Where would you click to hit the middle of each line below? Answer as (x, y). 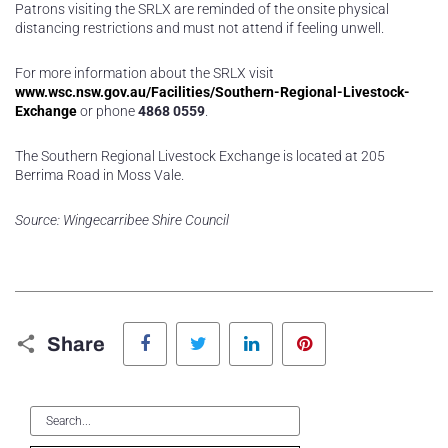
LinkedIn (298, 327)
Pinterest (352, 327)
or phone (107, 111)
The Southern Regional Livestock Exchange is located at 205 (200, 156)
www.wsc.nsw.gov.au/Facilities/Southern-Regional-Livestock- (212, 92)
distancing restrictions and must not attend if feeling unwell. (199, 28)
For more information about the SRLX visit (144, 73)
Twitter (241, 327)
